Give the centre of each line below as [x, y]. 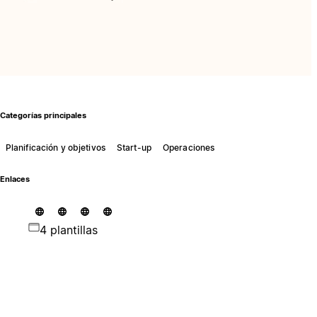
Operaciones [189, 147]
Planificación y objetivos [55, 147]
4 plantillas [68, 230]
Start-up [134, 147]
